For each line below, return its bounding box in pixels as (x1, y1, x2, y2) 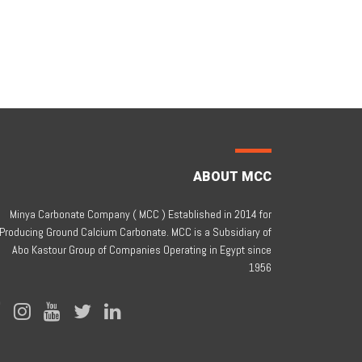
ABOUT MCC (193, 169, 271, 184)
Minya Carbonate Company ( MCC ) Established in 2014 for (10, 207, 271, 221)
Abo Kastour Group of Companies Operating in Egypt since (12, 242, 271, 257)
